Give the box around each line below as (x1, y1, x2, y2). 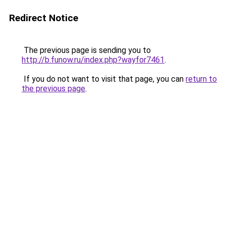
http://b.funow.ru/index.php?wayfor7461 (22, 55, 164, 65)
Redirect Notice (9, 12, 78, 24)
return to (186, 74, 217, 84)
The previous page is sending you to (22, 45, 151, 55)
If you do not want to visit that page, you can (22, 74, 186, 84)
